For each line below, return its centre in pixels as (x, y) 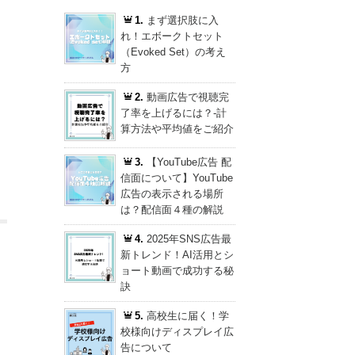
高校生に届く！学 (188, 315)
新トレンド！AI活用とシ (177, 254)
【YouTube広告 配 (189, 162)
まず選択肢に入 (183, 20)
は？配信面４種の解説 (172, 209)
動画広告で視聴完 (188, 97)
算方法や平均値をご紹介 (177, 129)
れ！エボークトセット (172, 36)
